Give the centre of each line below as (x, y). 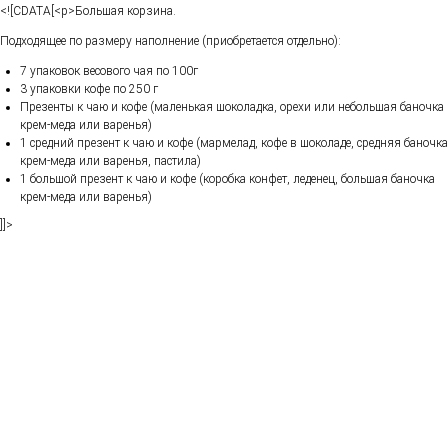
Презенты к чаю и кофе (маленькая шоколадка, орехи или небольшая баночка (232, 106)
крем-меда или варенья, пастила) (110, 160)
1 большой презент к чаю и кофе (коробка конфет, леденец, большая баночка (227, 178)
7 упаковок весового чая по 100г (109, 70)
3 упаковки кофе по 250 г (89, 88)
